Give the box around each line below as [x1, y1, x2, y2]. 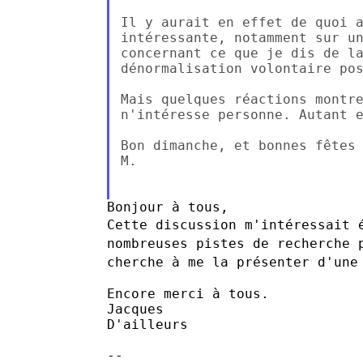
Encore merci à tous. [107, 285, 269, 301]
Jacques [107, 301, 164, 317]
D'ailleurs [107, 316, 188, 332]
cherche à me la [107, 254, 237, 270]
